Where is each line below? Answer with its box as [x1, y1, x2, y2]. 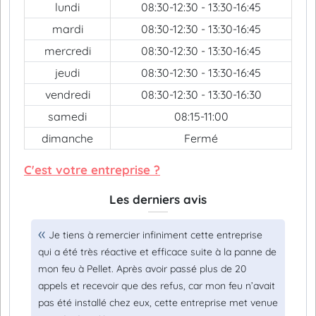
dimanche [42, 131, 93, 145]
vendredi [44, 87, 90, 102]
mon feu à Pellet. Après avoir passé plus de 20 [38, 262, 246, 275]
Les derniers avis [109, 192, 207, 207]
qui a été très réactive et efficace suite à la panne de [38, 245, 276, 258]
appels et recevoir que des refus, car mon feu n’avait [38, 279, 275, 292]
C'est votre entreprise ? [24, 162, 160, 177]
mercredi [44, 44, 91, 58]
